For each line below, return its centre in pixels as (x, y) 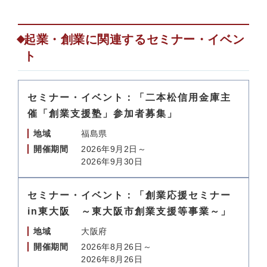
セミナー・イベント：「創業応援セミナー (129, 195)
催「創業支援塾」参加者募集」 (103, 114)
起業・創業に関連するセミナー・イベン (134, 39)
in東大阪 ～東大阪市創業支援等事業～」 (129, 211)
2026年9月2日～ (114, 149)
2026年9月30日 (112, 162)
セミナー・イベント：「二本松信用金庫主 (129, 97)
